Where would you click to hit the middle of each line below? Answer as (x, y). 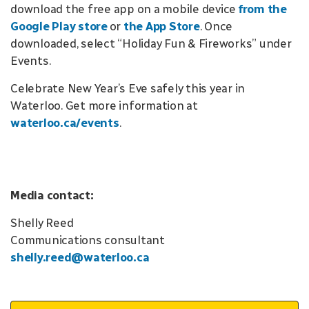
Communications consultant (88, 240)
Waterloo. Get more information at (104, 106)
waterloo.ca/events (65, 123)
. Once (216, 26)
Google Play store (59, 26)
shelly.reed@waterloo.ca (80, 257)
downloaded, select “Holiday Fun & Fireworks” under (151, 43)
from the (262, 9)
